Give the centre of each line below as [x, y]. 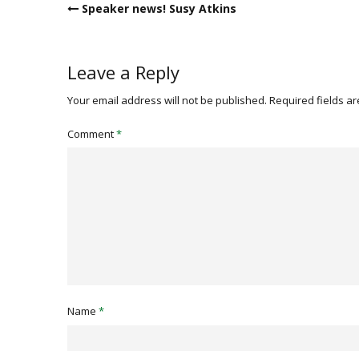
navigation [95, 26]
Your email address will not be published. [167, 101]
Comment [92, 134]
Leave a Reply [123, 73]
